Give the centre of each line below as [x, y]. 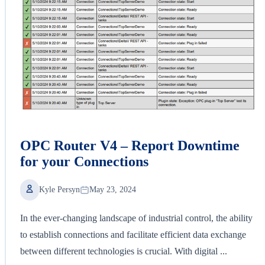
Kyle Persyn [59, 189]
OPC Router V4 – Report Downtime [130, 145]
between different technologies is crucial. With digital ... [124, 251]
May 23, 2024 [113, 189]
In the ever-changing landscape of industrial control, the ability [136, 218]
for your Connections [84, 161]
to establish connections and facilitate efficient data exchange [133, 234]
